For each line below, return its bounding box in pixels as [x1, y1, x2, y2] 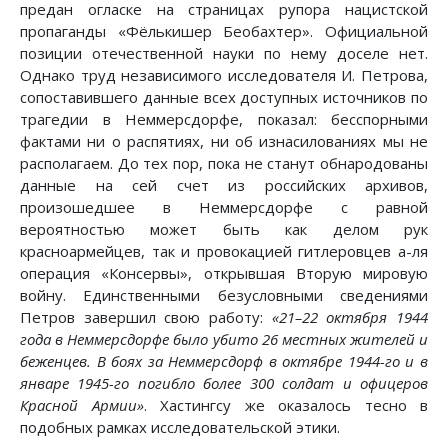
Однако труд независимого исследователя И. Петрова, [20, 65, 428, 86]
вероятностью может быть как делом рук [20, 219, 428, 240]
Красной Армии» [20, 395, 144, 416]
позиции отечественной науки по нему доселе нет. [20, 43, 428, 64]
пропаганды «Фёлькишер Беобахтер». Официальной [20, 21, 428, 42]
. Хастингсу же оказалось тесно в [143, 395, 428, 416]
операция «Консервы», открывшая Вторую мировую [20, 263, 428, 284]
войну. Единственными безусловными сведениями [20, 285, 428, 306]
